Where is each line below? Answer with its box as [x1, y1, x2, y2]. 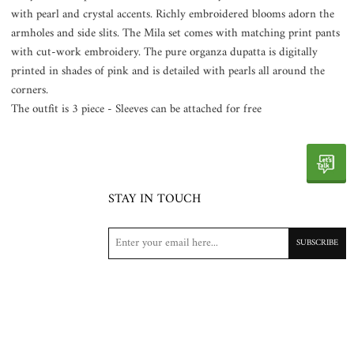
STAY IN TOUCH [108, 187, 201, 210]
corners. [11, 79, 49, 101]
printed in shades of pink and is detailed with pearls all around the [11, 60, 326, 82]
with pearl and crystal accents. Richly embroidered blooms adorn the [11, 3, 335, 25]
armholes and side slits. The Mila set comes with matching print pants [11, 22, 341, 44]
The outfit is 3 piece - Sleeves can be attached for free [11, 98, 262, 120]
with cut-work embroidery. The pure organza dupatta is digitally [11, 41, 318, 63]
